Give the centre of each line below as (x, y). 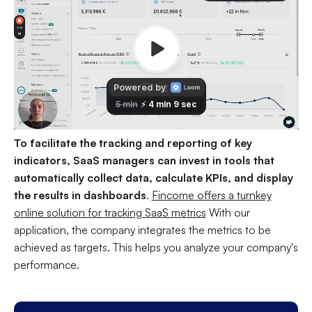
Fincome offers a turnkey (211, 195)
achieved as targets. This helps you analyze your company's (156, 248)
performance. (46, 265)
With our (228, 213)
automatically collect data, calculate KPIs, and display (153, 178)
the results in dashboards (80, 195)
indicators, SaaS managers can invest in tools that (144, 161)
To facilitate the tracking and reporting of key (133, 143)
